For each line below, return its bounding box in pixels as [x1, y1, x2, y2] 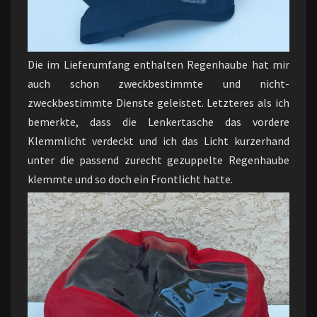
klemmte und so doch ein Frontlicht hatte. [28, 172, 233, 186]
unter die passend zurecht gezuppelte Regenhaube [28, 153, 289, 167]
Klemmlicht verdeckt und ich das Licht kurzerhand [28, 134, 289, 148]
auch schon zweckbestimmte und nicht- [28, 76, 289, 91]
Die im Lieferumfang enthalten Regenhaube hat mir [28, 57, 289, 71]
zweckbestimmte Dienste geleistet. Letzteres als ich [28, 96, 289, 110]
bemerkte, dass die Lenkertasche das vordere [28, 115, 289, 129]
